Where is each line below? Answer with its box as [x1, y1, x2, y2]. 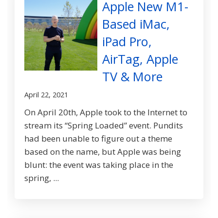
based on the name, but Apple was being [24, 146, 181, 158]
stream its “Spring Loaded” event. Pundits [24, 120, 183, 131]
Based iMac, [102, 16, 170, 33]
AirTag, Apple [102, 51, 178, 68]
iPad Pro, [102, 33, 152, 50]
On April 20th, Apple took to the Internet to [24, 107, 187, 118]
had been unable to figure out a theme [24, 133, 172, 145]
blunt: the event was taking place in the [24, 159, 173, 171]
